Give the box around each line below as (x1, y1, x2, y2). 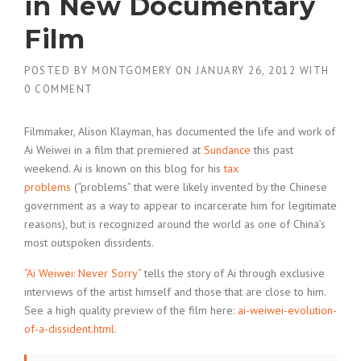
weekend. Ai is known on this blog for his (24, 161, 224, 176)
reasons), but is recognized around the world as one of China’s (24, 217, 326, 231)
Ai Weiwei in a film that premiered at (24, 143, 204, 157)
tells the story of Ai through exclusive (141, 266, 325, 280)
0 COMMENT (24, 82, 93, 96)
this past (251, 143, 293, 157)
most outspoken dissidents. (24, 235, 154, 250)
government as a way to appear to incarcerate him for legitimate (24, 198, 337, 213)
